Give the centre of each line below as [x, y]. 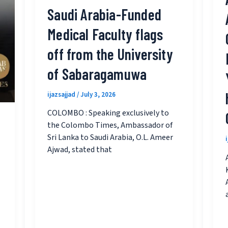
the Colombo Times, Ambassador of [110, 125]
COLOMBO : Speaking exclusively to [108, 113]
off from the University [110, 54]
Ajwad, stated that [80, 150]
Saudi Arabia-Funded [105, 14]
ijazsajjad [62, 94]
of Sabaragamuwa [97, 74]
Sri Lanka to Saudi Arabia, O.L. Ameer [110, 138]
